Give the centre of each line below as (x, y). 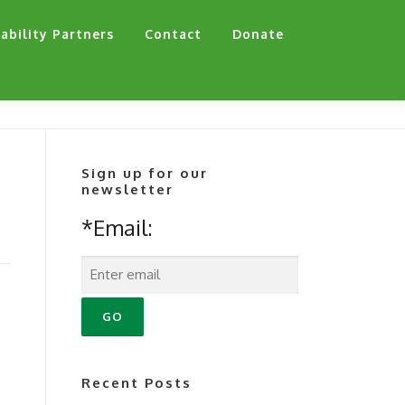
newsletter (127, 189)
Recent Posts (137, 383)
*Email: (117, 227)
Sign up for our (145, 173)
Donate (258, 34)
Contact (173, 34)
